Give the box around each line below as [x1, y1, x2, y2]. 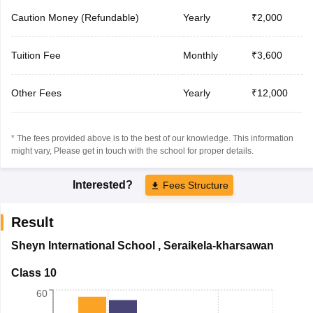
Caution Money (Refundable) [10, 11, 139, 23]
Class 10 [10, 266, 57, 279]
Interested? [73, 178, 136, 191]
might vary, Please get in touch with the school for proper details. [10, 145, 254, 156]
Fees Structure [163, 179, 228, 191]
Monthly [182, 49, 218, 61]
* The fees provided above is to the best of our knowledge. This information [10, 133, 293, 143]
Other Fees [10, 87, 61, 99]
